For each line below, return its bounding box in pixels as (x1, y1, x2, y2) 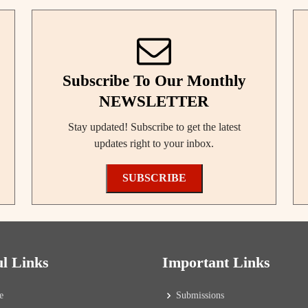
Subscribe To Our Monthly (62, 71, 246, 89)
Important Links (162, 253, 270, 271)
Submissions (176, 289, 224, 300)
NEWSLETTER (99, 92, 209, 110)
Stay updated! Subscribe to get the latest (67, 120, 241, 133)
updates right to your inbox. (94, 137, 214, 149)
